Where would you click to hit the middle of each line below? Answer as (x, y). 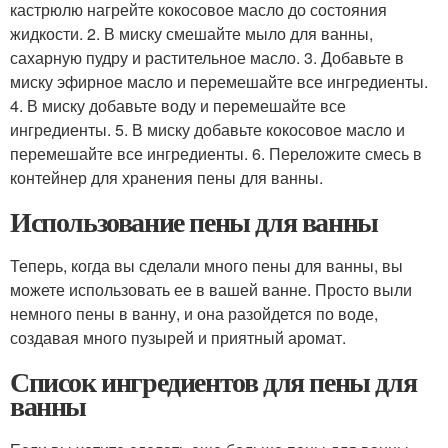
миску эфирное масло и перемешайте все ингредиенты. (219, 81)
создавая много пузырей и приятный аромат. (178, 337)
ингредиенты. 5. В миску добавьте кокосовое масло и (207, 129)
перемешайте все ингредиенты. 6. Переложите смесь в (216, 153)
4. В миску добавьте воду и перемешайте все (178, 105)
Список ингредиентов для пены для (213, 381)
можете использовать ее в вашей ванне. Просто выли (211, 289)
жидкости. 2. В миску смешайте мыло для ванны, (191, 33)
